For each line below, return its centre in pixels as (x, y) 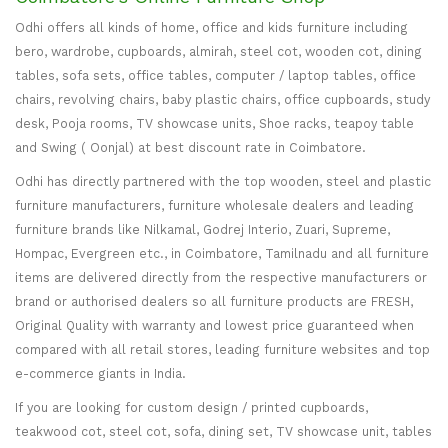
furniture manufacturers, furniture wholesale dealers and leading (214, 205)
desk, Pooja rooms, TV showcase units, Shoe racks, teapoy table (214, 123)
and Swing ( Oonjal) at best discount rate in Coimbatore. (190, 147)
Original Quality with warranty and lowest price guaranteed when (214, 325)
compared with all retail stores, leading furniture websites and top (222, 349)
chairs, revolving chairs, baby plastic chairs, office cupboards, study (222, 99)
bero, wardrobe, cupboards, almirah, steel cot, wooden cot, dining (218, 51)
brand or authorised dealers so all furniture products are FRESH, (214, 301)
